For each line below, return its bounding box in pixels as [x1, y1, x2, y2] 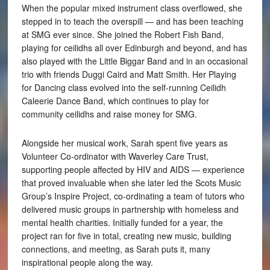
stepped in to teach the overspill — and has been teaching [21, 15, 243, 28]
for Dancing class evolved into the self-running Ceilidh [21, 81, 226, 94]
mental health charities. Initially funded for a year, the [21, 216, 223, 229]
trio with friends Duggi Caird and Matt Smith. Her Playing [21, 68, 236, 81]
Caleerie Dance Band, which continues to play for [21, 95, 209, 107]
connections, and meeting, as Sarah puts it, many [21, 243, 210, 256]
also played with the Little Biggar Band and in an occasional [21, 55, 248, 67]
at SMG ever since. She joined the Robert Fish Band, [21, 28, 224, 41]
